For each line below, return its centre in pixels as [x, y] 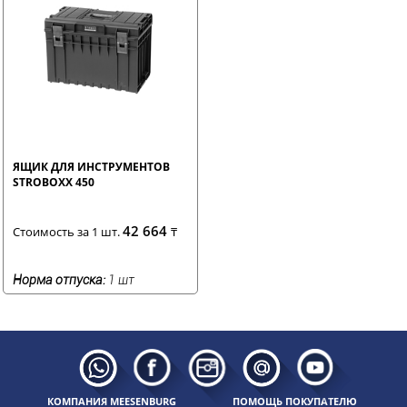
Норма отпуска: [59, 279]
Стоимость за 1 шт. [68, 231]
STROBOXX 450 [54, 182]
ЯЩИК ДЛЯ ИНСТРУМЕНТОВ [91, 166]
